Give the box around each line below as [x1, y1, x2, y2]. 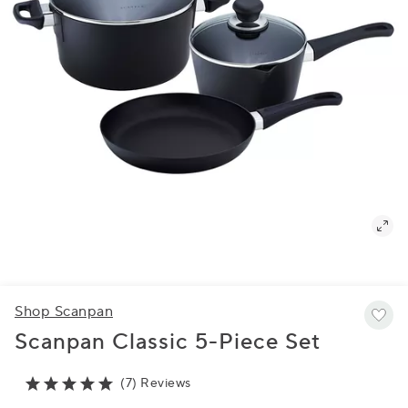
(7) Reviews [120, 375, 191, 392]
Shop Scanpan [15, 302, 113, 321]
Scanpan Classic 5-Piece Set [15, 328, 321, 356]
